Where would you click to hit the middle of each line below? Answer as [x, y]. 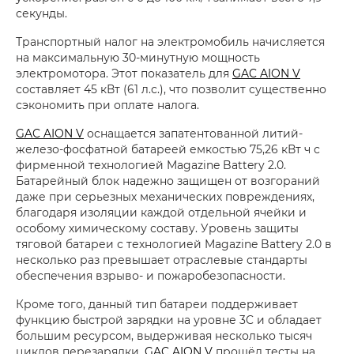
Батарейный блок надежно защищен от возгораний [168, 181]
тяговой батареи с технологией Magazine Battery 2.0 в [174, 244]
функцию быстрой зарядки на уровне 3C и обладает [169, 320]
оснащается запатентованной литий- [193, 134]
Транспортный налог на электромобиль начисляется [170, 42]
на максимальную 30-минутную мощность [138, 58]
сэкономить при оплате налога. [107, 105]
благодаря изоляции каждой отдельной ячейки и [161, 213]
